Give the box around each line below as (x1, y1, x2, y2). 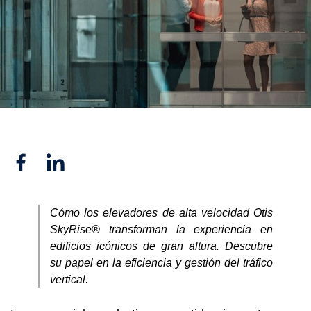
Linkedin (44, 151, 105, 170)
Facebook (10, 151, 82, 170)
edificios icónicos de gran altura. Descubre (50, 239, 273, 252)
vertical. (50, 273, 88, 285)
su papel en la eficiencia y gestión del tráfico (50, 256, 273, 269)
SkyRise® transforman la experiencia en (50, 223, 273, 235)
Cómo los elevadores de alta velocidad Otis (50, 206, 273, 219)
